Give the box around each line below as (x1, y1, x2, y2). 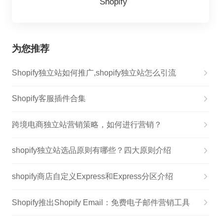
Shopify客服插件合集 (11, 94, 86, 103)
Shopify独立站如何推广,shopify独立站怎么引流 (11, 68, 176, 77)
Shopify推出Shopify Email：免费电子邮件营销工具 (11, 198, 190, 207)
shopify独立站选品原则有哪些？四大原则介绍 (11, 146, 171, 155)
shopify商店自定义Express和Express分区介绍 (11, 172, 173, 181)
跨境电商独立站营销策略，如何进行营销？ (11, 120, 162, 129)
